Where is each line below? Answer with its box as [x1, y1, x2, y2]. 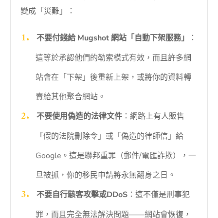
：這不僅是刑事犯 [127, 189, 190, 200]
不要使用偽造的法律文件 [36, 111, 122, 122]
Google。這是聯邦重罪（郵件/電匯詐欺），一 [35, 150, 196, 162]
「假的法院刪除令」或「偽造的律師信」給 [35, 131, 183, 142]
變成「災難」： [20, 6, 75, 17]
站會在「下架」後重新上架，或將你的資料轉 [35, 72, 191, 83]
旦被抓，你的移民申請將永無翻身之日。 [35, 170, 176, 181]
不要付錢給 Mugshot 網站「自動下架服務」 [36, 33, 189, 44]
